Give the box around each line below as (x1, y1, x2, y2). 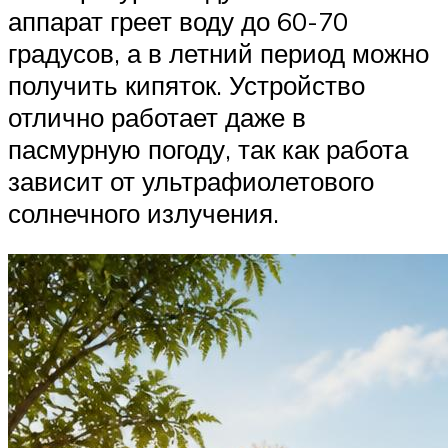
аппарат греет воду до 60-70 (8, 4, 348, 37)
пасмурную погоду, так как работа (8, 132, 408, 165)
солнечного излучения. (8, 196, 279, 229)
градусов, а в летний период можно (8, 36, 429, 69)
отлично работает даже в (8, 100, 306, 133)
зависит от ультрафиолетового (8, 164, 374, 197)
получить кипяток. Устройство (8, 68, 365, 101)
